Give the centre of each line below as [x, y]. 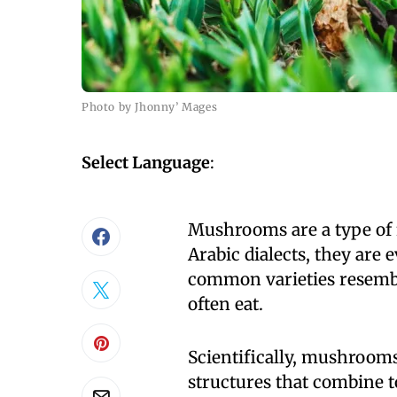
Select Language [146, 163]
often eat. [226, 304]
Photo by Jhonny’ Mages [150, 107]
